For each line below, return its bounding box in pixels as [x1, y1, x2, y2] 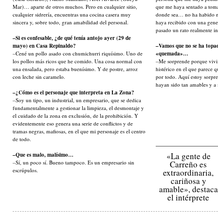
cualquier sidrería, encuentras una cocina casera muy [13, 11, 131, 18]
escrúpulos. [13, 166, 38, 174]
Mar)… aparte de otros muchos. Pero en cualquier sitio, [13, 3, 137, 10]
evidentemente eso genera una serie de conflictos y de [13, 120, 133, 127]
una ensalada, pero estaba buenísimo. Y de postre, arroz [13, 65, 138, 73]
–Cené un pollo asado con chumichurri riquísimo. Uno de [13, 50, 143, 57]
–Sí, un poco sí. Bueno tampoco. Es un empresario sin [13, 159, 134, 166]
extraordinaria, [163, 167, 214, 178]
